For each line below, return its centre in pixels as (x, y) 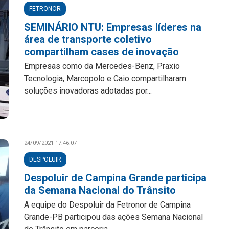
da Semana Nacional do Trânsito (100, 190)
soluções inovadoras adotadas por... (88, 91)
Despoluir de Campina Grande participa (116, 178)
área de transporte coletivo (88, 39)
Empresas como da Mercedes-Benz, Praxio (102, 66)
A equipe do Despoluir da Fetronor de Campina (108, 205)
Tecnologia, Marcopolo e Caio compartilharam (105, 78)
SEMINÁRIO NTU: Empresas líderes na (113, 27)
